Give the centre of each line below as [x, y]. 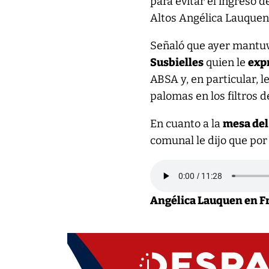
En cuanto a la [187, 124]
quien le [226, 62]
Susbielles [177, 62]
